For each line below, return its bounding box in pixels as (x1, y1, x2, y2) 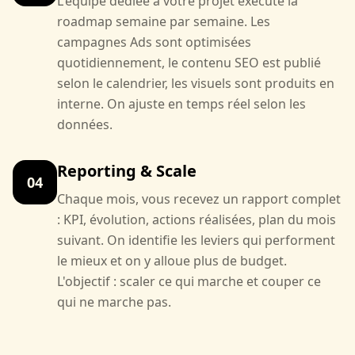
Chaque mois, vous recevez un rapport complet (57, 190, 341, 208)
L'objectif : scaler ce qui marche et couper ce (57, 273, 321, 290)
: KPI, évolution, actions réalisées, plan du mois (57, 211, 336, 228)
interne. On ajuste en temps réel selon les (57, 95, 306, 113)
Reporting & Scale (57, 160, 197, 181)
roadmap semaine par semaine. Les (57, 13, 270, 30)
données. (57, 116, 113, 133)
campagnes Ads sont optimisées (57, 33, 251, 51)
